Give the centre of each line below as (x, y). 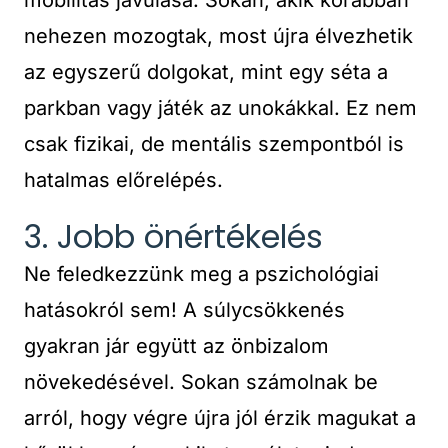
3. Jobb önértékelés (173, 236)
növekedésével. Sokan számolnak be (201, 382)
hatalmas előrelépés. (123, 180)
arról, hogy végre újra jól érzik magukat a (220, 418)
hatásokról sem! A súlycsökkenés (184, 310)
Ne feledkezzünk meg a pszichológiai (201, 274)
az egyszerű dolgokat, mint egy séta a (206, 72)
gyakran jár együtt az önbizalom (176, 346)
